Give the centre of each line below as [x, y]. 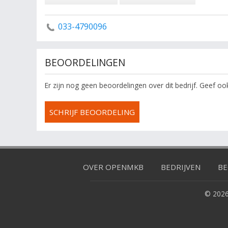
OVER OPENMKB [113, 167]
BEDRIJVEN [180, 167]
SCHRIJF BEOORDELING [92, 112]
